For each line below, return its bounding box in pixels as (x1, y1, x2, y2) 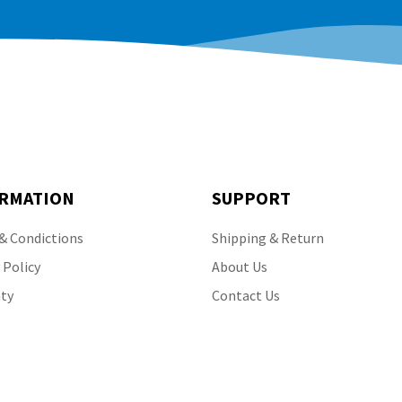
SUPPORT (212, 187, 291, 209)
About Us (212, 258, 267, 275)
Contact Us (212, 286, 280, 304)
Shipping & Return (212, 229, 324, 247)
